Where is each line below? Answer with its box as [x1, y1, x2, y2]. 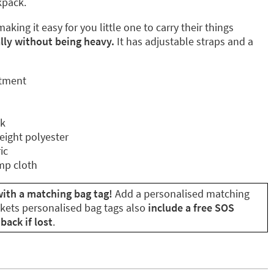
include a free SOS [146, 201, 234, 215]
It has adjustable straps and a [114, 34, 253, 48]
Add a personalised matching [113, 187, 250, 201]
